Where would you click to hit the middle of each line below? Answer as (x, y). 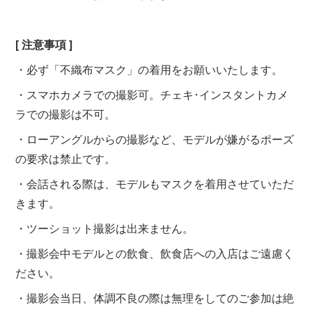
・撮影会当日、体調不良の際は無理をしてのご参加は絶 (155, 297)
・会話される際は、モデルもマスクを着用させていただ (155, 183)
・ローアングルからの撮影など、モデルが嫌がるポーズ (155, 139)
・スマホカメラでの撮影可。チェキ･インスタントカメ (152, 94)
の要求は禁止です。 (66, 158)
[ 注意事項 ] (44, 44)
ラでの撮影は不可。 (66, 114)
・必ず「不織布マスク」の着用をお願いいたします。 (149, 69)
